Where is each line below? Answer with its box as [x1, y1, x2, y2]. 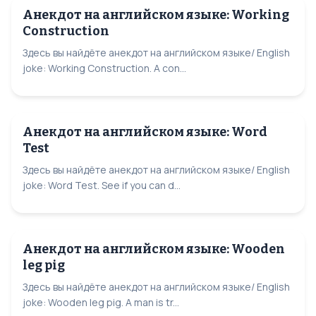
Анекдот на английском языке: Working [23, 7, 289, 23]
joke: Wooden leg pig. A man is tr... [23, 296, 179, 309]
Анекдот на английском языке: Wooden [23, 241, 285, 257]
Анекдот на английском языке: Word [23, 124, 267, 140]
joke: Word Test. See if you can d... [23, 178, 181, 192]
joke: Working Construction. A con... [23, 61, 186, 75]
